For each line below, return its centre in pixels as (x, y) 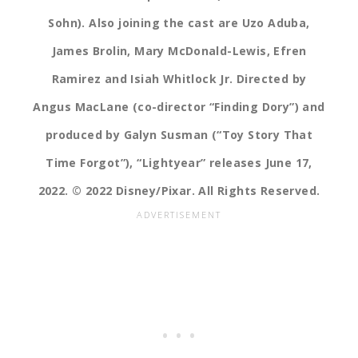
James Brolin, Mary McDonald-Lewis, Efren (179, 51)
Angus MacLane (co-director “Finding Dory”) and (179, 107)
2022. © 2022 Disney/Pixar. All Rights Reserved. (179, 191)
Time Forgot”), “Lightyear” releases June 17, (179, 163)
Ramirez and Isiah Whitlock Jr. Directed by (179, 79)
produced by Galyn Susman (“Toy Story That (179, 135)
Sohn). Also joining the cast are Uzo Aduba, (179, 23)
